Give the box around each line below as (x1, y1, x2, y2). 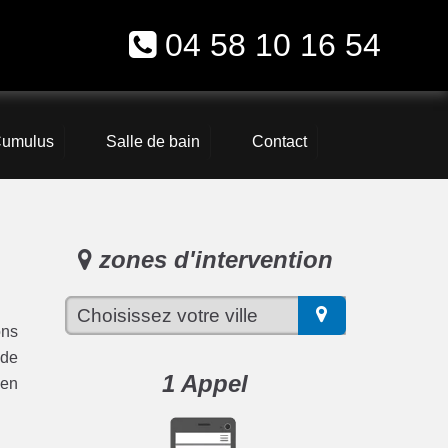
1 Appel (162, 369, 249, 397)
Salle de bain (105, 133, 200, 151)
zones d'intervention (91, 246, 333, 274)
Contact (251, 133, 307, 151)
